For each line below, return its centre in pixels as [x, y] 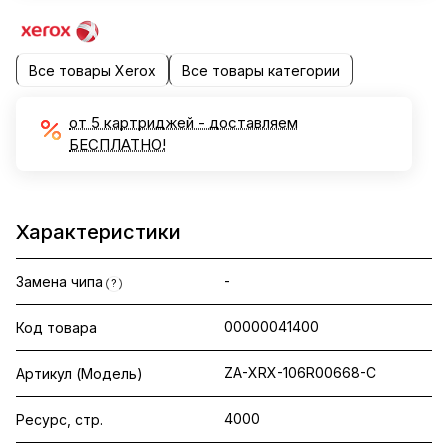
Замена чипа [59, 282]
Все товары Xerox [92, 70]
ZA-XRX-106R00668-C [300, 373]
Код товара [56, 328]
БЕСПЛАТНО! [117, 145]
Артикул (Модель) [79, 374]
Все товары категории [261, 70]
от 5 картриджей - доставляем [183, 123]
